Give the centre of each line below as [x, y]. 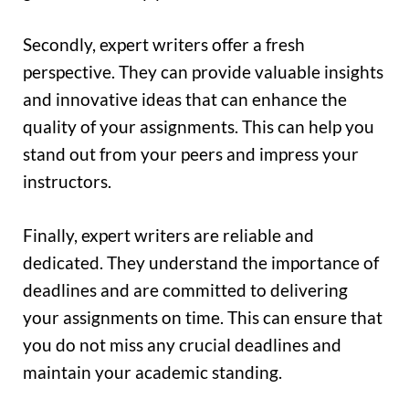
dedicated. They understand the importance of [201, 262]
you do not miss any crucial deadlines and [182, 344]
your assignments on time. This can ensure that [203, 317]
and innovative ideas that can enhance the [185, 100]
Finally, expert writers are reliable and [168, 235]
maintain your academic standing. [152, 372]
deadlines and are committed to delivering [185, 289]
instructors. [67, 182]
